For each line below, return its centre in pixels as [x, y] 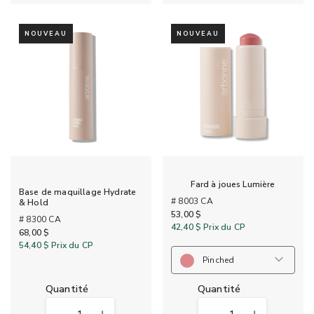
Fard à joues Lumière [233, 185]
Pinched [219, 260]
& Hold [34, 203]
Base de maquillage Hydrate [78, 192]
